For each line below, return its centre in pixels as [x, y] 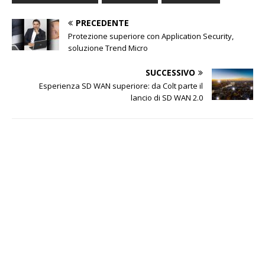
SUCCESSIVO [171, 72]
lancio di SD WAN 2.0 [167, 97]
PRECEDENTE [102, 22]
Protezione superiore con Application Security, [151, 36]
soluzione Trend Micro [108, 48]
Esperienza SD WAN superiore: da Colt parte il [121, 85]
